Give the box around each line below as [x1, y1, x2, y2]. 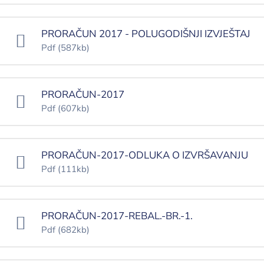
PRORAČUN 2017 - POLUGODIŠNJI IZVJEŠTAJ [41, 27, 250, 41]
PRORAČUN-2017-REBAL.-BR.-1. [41, 209, 193, 223]
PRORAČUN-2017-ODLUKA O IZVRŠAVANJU [41, 148, 248, 163]
